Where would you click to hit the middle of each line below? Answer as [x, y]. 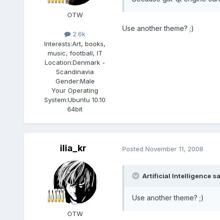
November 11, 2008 [174, 149]
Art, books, [89, 43]
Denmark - [89, 62]
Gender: [68, 81]
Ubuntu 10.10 [87, 99]
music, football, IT [75, 53]
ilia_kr [73, 148]
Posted [134, 149]
